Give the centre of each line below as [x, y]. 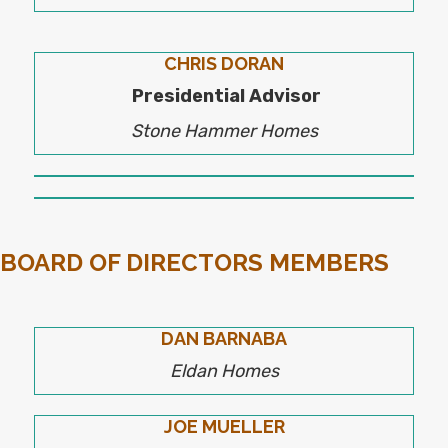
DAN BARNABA [224, 338]
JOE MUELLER [224, 426]
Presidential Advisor [226, 95]
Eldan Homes [224, 370]
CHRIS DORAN [224, 63]
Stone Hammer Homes [224, 130]
